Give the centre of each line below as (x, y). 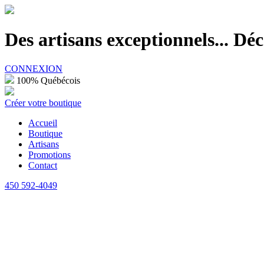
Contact (43, 165)
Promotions (49, 154)
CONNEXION (34, 68)
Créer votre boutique (43, 103)
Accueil (43, 123)
